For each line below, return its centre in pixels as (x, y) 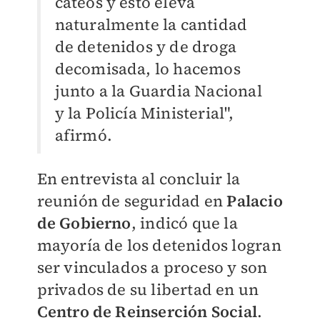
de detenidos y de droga (146, 47)
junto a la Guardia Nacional (158, 91)
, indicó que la (184, 223)
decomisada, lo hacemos (147, 69)
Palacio (255, 201)
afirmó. (83, 135)
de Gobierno (84, 223)
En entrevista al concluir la (139, 179)
